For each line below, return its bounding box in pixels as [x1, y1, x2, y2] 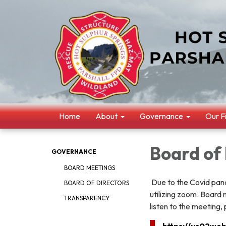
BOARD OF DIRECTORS [64, 179, 129, 187]
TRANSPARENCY [64, 194, 109, 202]
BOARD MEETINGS [64, 164, 115, 172]
